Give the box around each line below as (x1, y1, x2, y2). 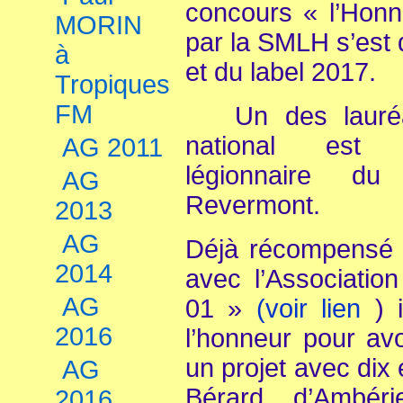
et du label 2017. (185, 58, 376, 86)
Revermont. (185, 191, 320, 219)
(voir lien (255, 294, 375, 323)
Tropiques (55, 70, 170, 99)
